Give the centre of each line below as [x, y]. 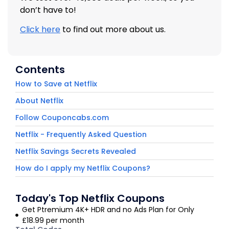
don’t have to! [48, 10]
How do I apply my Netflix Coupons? [83, 168]
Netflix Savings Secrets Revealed [76, 151]
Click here [40, 30]
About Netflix [39, 100]
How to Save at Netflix [56, 84]
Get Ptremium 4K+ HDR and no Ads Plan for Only [108, 209]
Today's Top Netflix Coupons [90, 198]
